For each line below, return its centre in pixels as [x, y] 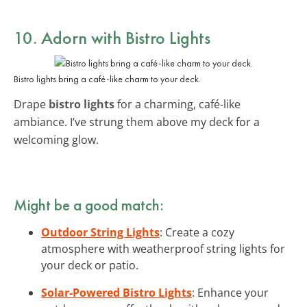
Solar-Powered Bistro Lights [116, 292]
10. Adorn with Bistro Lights [112, 37]
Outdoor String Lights [100, 232]
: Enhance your [230, 292]
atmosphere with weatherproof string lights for [163, 248]
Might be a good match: [89, 205]
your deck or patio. [90, 265]
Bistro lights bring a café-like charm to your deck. [107, 78]
